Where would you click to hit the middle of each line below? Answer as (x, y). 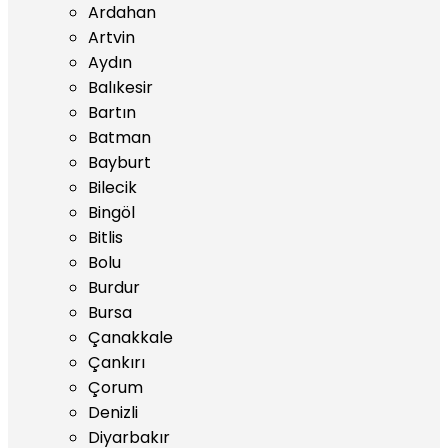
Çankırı (116, 362)
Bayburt (119, 162)
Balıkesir (120, 87)
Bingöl (111, 212)
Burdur (114, 287)
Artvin (111, 37)
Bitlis (105, 237)
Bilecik (112, 187)
